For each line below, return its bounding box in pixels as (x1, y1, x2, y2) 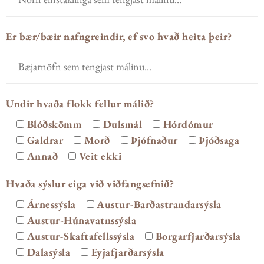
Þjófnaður (131, 133, 178, 147)
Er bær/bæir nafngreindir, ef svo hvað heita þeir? (6, 29, 232, 43)
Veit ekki (78, 149, 121, 163)
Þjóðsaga (199, 133, 239, 147)
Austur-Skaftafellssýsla (27, 229, 134, 243)
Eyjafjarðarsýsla (91, 245, 164, 259)
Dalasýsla (27, 245, 70, 259)
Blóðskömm (27, 117, 82, 131)
